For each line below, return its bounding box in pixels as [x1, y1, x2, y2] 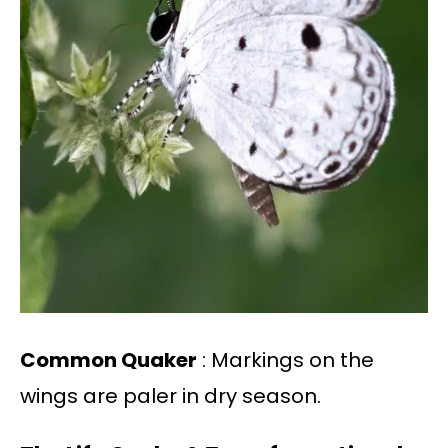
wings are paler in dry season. [20, 382, 321, 411]
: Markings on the [197, 346, 374, 375]
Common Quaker [20, 346, 197, 375]
